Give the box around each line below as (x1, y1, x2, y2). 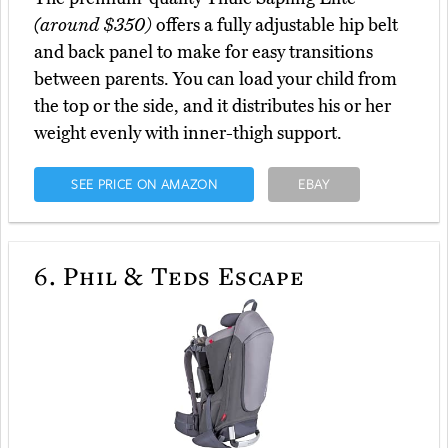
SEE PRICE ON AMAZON (70, 175, 218, 194)
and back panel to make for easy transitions (34, 41, 373, 64)
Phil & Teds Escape (56, 258, 305, 293)
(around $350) (34, 14, 152, 37)
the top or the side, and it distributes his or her (34, 95, 391, 118)
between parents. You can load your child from (34, 68, 397, 91)
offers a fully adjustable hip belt (152, 14, 398, 37)
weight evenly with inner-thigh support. (34, 122, 342, 145)
